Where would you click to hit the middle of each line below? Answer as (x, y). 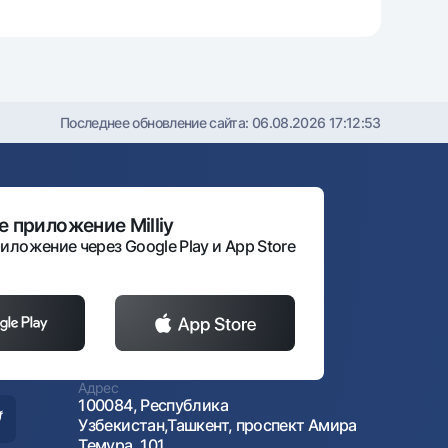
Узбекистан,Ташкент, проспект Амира (217, 424)
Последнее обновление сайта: (155, 122)
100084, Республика (153, 404)
